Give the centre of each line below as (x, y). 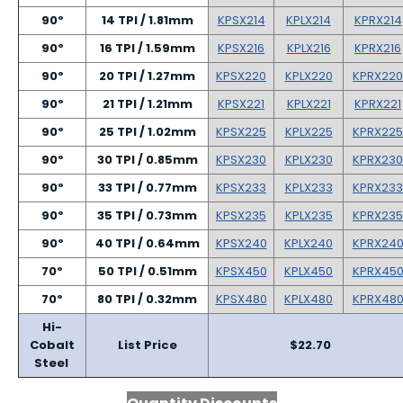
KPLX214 (309, 20)
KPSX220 (241, 76)
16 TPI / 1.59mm (147, 48)
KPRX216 (378, 48)
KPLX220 (309, 76)
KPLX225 (309, 132)
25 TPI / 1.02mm (147, 132)
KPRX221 (378, 104)
